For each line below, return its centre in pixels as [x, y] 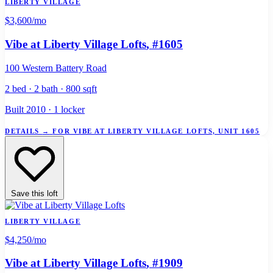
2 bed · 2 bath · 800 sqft [51, 88]
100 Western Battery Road [56, 68]
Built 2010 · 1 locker [45, 109]
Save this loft [34, 193]
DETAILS [24, 131]
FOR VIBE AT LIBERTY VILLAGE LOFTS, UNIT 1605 [156, 131]
